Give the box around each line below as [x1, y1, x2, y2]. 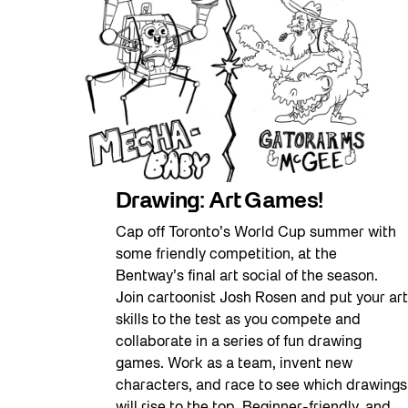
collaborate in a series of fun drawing [116, 335, 362, 349]
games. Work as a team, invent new [116, 357, 352, 371]
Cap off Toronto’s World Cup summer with [116, 226, 396, 240]
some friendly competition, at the [116, 248, 337, 261]
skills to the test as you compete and [116, 313, 361, 327]
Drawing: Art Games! [116, 191, 323, 212]
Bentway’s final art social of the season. [116, 270, 378, 283]
